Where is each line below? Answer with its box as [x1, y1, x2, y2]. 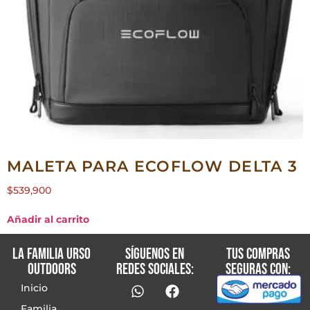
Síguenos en [125, 245, 185, 264]
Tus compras [226, 245, 291, 264]
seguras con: [226, 260, 291, 280]
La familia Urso [12, 245, 91, 264]
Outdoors [27, 260, 76, 280]
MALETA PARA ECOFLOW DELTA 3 [7, 157, 298, 176]
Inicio [21, 282, 48, 295]
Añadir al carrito [7, 213, 89, 226]
